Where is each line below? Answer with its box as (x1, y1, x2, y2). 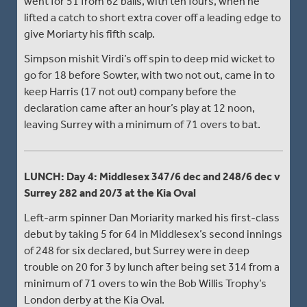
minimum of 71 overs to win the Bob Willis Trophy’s (24, 276, 267, 290)
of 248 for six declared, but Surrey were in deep (24, 243, 249, 257)
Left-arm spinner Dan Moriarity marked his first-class (24, 210, 280, 224)
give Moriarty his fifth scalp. (24, 27, 155, 40)
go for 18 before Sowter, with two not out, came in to (24, 68, 275, 82)
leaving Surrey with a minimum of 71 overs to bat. (24, 117, 260, 131)
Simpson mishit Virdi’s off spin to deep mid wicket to (24, 51, 275, 65)
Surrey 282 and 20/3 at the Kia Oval (24, 186, 196, 199)
